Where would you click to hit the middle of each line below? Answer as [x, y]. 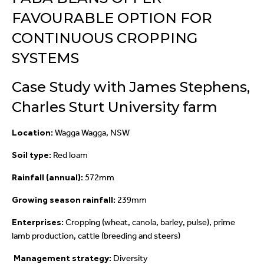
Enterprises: [39, 222]
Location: [32, 133]
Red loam [70, 155]
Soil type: [32, 155]
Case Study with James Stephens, [131, 87]
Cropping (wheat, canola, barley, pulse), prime [150, 222]
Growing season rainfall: [65, 200]
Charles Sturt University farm [115, 107]
